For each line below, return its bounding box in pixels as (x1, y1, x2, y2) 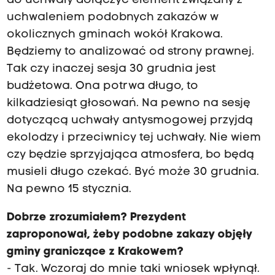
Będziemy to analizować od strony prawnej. (6, 46, 254, 58)
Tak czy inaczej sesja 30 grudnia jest (6, 63, 215, 76)
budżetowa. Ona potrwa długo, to (6, 80, 198, 93)
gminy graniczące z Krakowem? (6, 246, 184, 258)
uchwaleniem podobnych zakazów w (6, 12, 219, 24)
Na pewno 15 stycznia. (6, 184, 131, 196)
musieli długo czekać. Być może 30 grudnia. (6, 166, 259, 179)
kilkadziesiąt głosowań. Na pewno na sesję (6, 98, 250, 110)
